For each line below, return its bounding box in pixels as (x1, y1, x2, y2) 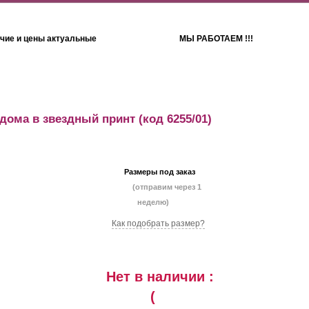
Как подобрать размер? (111, 219, 205, 228)
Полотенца (189, 86, 248, 99)
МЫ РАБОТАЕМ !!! (179, 34, 254, 43)
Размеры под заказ (124, 168, 195, 176)
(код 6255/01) (135, 112, 212, 126)
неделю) (137, 198, 169, 206)
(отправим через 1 (132, 183, 201, 191)
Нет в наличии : (106, 269, 214, 284)
